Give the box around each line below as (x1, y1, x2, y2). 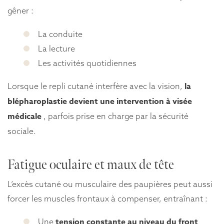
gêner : (7, 5, 33, 16)
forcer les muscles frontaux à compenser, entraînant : (7, 193, 207, 203)
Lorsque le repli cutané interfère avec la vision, (7, 80, 184, 91)
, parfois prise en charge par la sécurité (41, 110, 188, 121)
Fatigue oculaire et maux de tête (7, 157, 174, 173)
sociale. (7, 125, 36, 136)
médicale (7, 110, 41, 122)
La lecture (38, 43, 75, 53)
